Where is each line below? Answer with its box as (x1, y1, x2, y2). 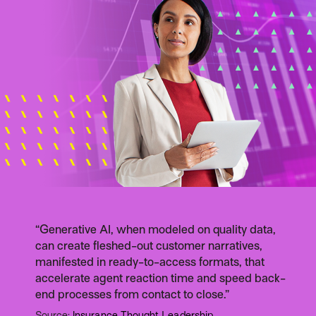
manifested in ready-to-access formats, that (35, 255, 265, 269)
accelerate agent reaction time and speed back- (35, 272, 286, 286)
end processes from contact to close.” (35, 288, 229, 302)
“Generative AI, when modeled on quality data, (35, 223, 276, 237)
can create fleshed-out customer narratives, (35, 239, 262, 253)
